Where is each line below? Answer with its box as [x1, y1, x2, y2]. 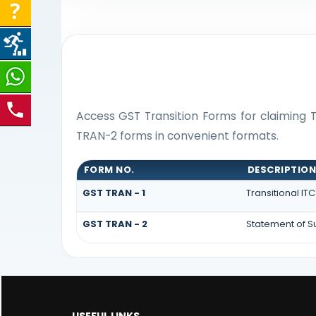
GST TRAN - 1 [82, 186, 145, 200]
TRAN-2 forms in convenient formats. [75, 128, 279, 143]
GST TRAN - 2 [82, 217, 147, 231]
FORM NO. [83, 163, 135, 177]
